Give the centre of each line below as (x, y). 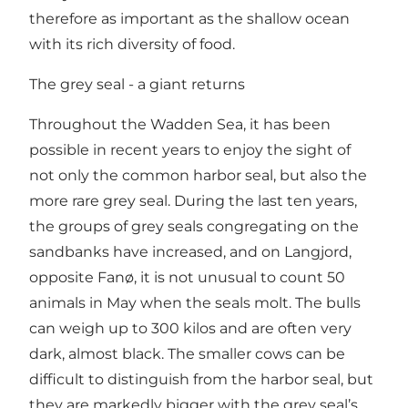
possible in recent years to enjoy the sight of (190, 149)
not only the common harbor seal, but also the (198, 175)
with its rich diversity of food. (132, 44)
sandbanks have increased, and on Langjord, (190, 251)
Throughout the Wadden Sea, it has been (180, 124)
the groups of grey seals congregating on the (194, 226)
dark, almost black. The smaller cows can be (187, 353)
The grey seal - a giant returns (137, 84)
